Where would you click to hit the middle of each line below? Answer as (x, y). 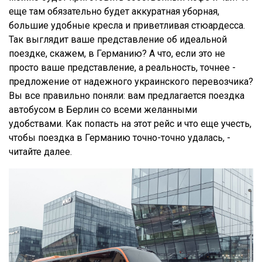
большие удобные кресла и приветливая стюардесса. (127, 26)
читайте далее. (40, 152)
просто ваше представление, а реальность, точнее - (122, 68)
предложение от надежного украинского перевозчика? (131, 82)
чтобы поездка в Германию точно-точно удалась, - (120, 138)
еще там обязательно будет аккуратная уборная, (114, 12)
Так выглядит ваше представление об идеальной (118, 40)
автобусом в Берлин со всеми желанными (103, 110)
